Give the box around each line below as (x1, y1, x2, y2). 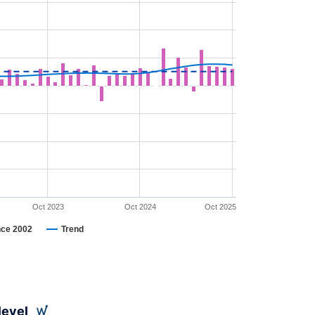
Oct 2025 (205, 202, 236, 211)
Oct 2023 (32, 202, 64, 211)
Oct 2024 (124, 202, 156, 211)
